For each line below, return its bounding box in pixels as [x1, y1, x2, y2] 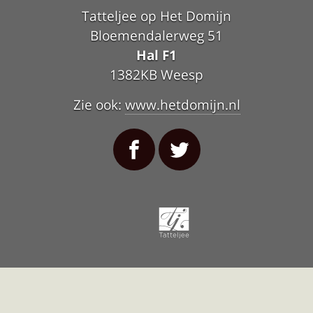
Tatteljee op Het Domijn [82, 6, 231, 25]
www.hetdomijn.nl [124, 95, 240, 115]
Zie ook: [73, 95, 125, 115]
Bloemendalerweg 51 [90, 25, 223, 45]
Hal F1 [136, 45, 177, 64]
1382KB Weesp [110, 64, 203, 84]
